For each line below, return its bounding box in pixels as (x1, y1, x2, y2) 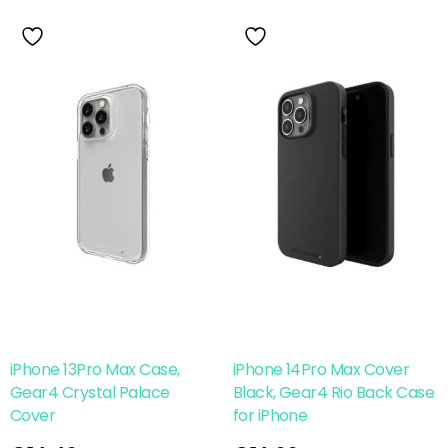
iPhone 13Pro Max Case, (10, 357, 180, 381)
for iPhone (232, 403, 308, 427)
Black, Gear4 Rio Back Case (232, 380, 435, 404)
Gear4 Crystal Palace (10, 380, 170, 404)
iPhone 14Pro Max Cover (232, 357, 410, 381)
